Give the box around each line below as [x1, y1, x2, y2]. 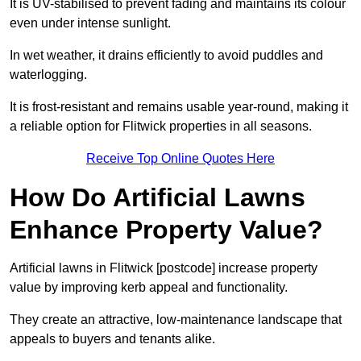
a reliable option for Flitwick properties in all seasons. [10, 119, 312, 134]
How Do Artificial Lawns [10, 183, 305, 213]
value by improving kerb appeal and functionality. [10, 280, 288, 295]
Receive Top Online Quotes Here [86, 151, 275, 166]
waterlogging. [10, 68, 87, 82]
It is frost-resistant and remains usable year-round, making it [10, 100, 348, 114]
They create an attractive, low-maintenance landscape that [10, 313, 342, 327]
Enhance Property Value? [10, 215, 323, 245]
